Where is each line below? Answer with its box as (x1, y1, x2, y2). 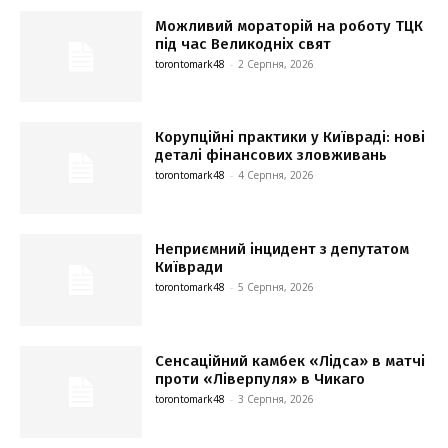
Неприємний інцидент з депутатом (155, 240, 410, 259)
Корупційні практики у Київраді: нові (155, 128, 426, 147)
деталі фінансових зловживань (155, 146, 388, 165)
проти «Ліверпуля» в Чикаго (155, 370, 366, 388)
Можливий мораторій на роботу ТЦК (155, 16, 424, 35)
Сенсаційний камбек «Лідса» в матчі (155, 352, 426, 370)
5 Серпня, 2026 (238, 280, 315, 295)
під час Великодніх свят (155, 34, 332, 53)
